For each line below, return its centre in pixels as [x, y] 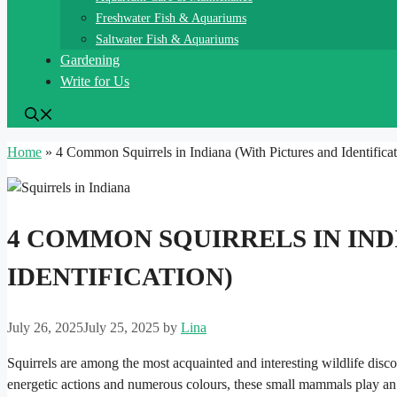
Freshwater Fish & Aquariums [171, 18]
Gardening [90, 60]
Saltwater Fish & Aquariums [167, 39]
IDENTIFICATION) [120, 277]
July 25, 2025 [121, 328]
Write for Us [95, 81]
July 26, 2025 [45, 328]
